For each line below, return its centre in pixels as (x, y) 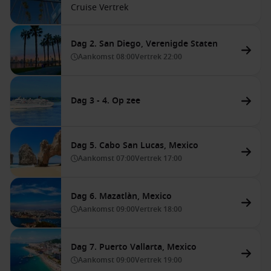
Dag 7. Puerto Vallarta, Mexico (134, 247)
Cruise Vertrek (100, 8)
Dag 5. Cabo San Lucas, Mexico (135, 145)
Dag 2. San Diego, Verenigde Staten (144, 44)
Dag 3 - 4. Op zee (106, 101)
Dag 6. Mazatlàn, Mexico (121, 196)
